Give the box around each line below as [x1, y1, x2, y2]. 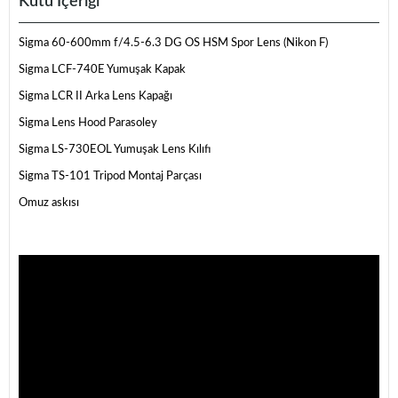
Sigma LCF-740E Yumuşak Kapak [19, 63, 186, 76]
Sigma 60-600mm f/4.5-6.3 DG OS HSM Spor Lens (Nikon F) [19, 36, 328, 49]
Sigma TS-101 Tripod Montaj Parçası [19, 170, 202, 182]
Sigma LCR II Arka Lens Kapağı [19, 90, 172, 102]
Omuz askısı [19, 196, 79, 209]
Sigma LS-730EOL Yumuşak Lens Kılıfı [19, 143, 211, 155]
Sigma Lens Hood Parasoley [19, 116, 157, 129]
